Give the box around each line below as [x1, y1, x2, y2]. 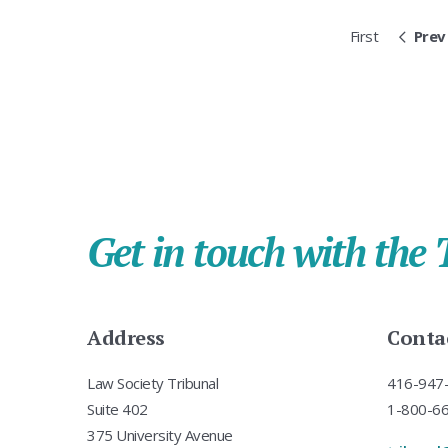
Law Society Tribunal [87, 373, 218, 394]
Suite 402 [87, 399, 148, 420]
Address [87, 324, 165, 352]
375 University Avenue [87, 425, 233, 446]
